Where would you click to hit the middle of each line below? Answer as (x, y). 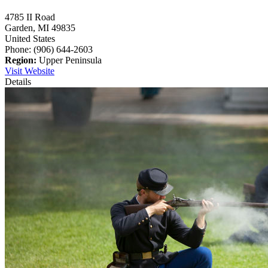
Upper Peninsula (69, 60)
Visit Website (30, 71)
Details (18, 82)
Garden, (21, 28)
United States (30, 39)
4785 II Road (30, 17)
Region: (21, 60)
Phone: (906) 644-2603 (49, 50)
